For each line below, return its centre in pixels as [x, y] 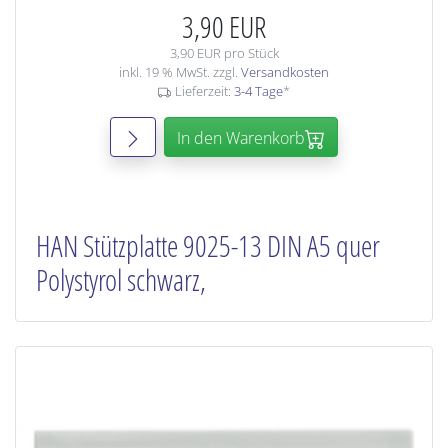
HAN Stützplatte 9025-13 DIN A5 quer [208, 246]
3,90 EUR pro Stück [224, 53]
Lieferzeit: [204, 91]
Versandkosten [285, 72]
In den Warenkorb [241, 138]
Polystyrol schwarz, [121, 280]
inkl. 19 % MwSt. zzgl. [180, 72]
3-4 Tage [258, 91]
